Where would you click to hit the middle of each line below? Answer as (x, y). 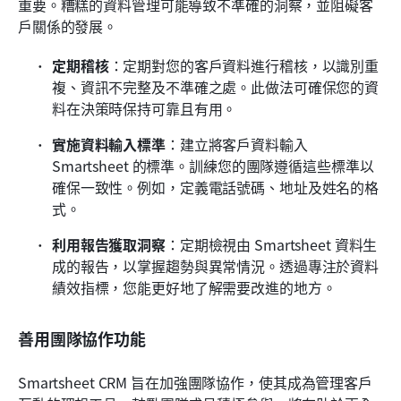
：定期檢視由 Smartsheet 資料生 (271, 244)
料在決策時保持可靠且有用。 (145, 108)
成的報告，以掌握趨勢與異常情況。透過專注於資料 (216, 265)
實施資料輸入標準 (109, 144)
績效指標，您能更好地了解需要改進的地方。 (194, 287)
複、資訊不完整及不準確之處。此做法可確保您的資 (216, 86)
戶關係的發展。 (68, 26)
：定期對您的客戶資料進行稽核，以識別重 (244, 65)
